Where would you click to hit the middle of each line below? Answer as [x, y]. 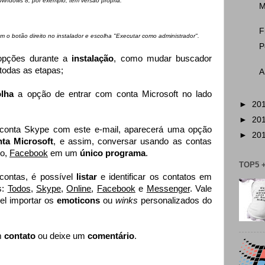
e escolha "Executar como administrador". [141, 36]
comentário [111, 236]
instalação [93, 59]
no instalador [66, 36]
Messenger [168, 189]
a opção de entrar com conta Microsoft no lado [115, 94]
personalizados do [175, 201]
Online [79, 189]
